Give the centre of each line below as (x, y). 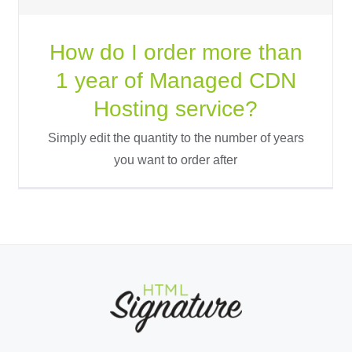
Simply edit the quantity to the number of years (176, 137)
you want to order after (176, 159)
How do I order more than (176, 52)
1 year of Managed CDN (176, 80)
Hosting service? (176, 108)
